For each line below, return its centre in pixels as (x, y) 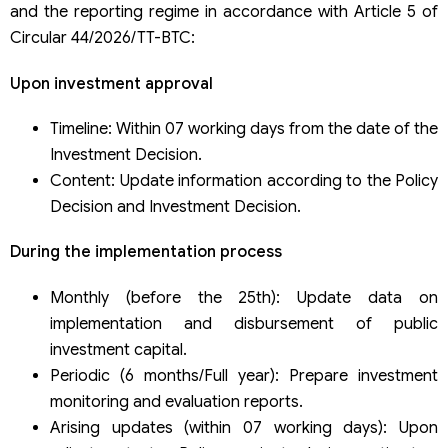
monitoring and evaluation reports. (176, 401)
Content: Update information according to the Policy (244, 181)
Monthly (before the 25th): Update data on (244, 297)
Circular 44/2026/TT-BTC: (102, 38)
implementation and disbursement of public (244, 323)
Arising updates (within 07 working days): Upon (244, 427)
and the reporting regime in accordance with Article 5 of (224, 12)
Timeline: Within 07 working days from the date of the (244, 129)
